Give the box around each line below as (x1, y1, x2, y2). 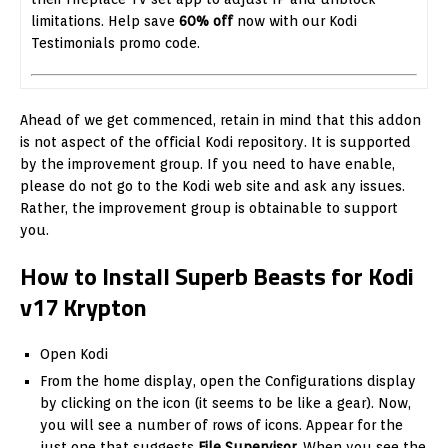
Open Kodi (40, 346, 108, 362)
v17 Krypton (20, 289, 147, 325)
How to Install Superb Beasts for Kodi (20, 258, 414, 294)
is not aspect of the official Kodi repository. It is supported (20, 134, 411, 150)
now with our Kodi (233, 13, 357, 29)
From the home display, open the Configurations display (40, 373, 416, 389)
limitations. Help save (31, 13, 179, 29)
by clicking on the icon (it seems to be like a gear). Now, (40, 395, 411, 411)
